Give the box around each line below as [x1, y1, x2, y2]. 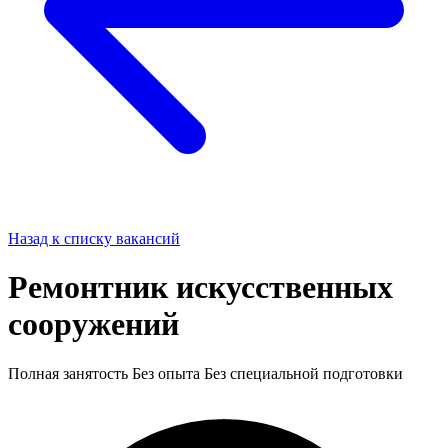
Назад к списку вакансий [8, 230, 180, 247]
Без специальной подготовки [204, 364, 403, 382]
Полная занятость [8, 364, 132, 382]
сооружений [8, 306, 179, 343]
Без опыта [132, 364, 204, 382]
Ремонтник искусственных [8, 269, 393, 306]
